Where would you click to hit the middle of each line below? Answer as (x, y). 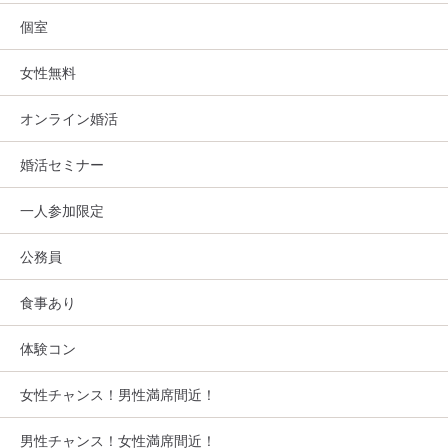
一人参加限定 (62, 211)
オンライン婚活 (69, 119)
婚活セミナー (62, 165)
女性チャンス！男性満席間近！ (118, 395)
